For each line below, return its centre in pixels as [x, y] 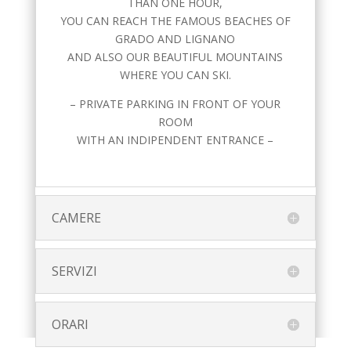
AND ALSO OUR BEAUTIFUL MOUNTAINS [175, 57]
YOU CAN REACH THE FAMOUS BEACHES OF [175, 21]
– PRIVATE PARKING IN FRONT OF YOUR [175, 104]
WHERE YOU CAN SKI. [175, 75]
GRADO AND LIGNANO [175, 39]
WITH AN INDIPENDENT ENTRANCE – [175, 140]
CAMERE [76, 218]
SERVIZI [74, 271]
